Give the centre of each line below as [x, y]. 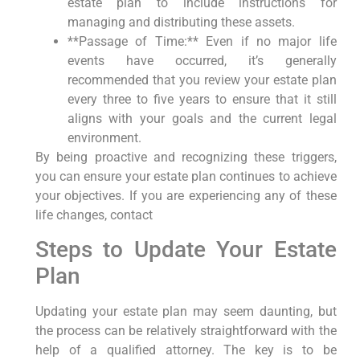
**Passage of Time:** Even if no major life [202, 41]
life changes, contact [94, 215]
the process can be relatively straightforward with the [186, 331]
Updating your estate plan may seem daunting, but [186, 312]
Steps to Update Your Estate [186, 250]
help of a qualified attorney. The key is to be [186, 350]
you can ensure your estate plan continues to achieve [186, 176]
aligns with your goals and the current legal [202, 118]
